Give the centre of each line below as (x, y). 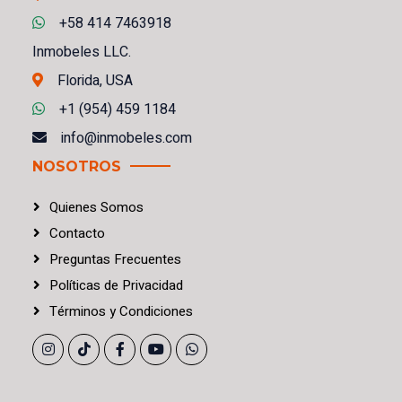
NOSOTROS (77, 166)
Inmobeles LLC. (82, 52)
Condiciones (154, 311)
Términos (79, 311)
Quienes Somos (96, 207)
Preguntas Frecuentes (115, 259)
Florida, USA (95, 80)
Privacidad (151, 285)
